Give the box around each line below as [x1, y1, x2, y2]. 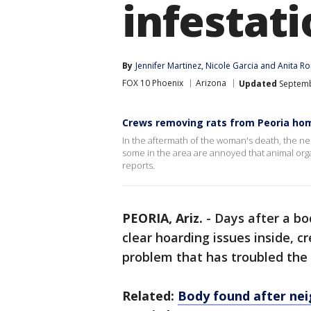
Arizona [196, 77, 226, 89]
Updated [239, 77, 277, 90]
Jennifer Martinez [135, 60, 201, 72]
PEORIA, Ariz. [122, 210, 203, 226]
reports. [122, 159, 155, 171]
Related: [122, 287, 178, 304]
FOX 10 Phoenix [122, 77, 183, 89]
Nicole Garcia [205, 60, 258, 72]
